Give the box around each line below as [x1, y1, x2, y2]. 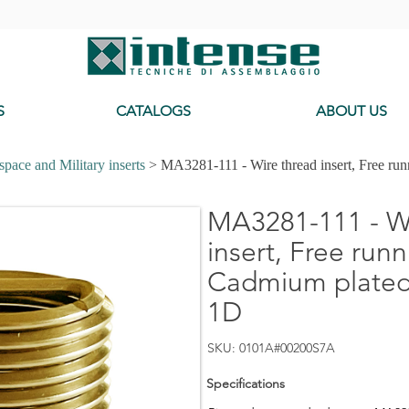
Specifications [205, 375, 285, 393]
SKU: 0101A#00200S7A [206, 340, 335, 357]
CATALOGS [116, 102, 191, 121]
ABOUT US [316, 102, 387, 121]
